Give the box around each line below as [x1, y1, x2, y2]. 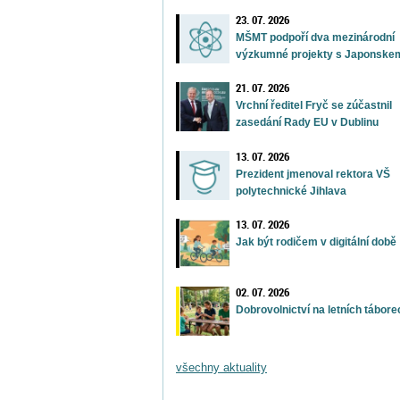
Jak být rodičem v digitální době [236, 235, 397, 248]
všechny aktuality [176, 360, 267, 374]
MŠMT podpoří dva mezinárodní [236, 31, 396, 45]
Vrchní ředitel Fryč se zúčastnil [236, 99, 393, 112]
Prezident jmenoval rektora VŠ [236, 167, 391, 180]
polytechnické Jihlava [236, 184, 347, 197]
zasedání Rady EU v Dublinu [236, 116, 379, 129]
